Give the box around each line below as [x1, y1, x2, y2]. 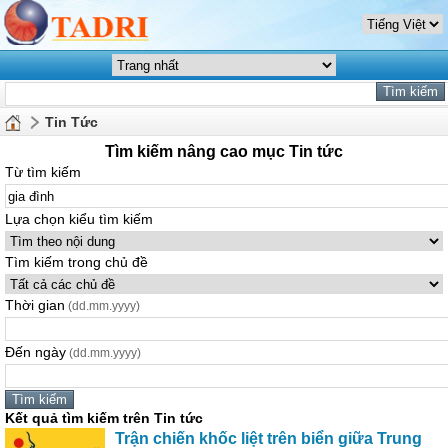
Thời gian [5, 297, 65, 313]
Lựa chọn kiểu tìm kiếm [5, 211, 153, 227]
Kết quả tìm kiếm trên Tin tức [5, 410, 203, 426]
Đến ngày [5, 344, 66, 360]
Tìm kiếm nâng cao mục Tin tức [105, 143, 343, 160]
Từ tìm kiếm [5, 164, 81, 180]
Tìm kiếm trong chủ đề [5, 254, 148, 270]
